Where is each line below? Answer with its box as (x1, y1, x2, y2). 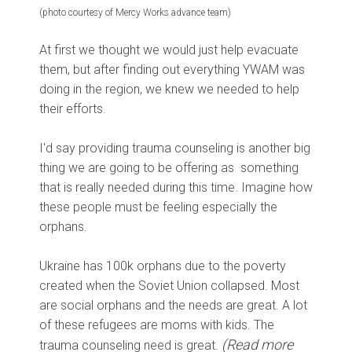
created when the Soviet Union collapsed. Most (39, 278, 299, 294)
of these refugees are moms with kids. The (39, 317, 274, 333)
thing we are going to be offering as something (39, 160, 299, 176)
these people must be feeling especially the (39, 200, 277, 215)
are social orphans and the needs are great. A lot (39, 298, 307, 313)
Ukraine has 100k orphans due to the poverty (39, 258, 286, 274)
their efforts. (39, 101, 109, 117)
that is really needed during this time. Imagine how (39, 180, 313, 196)
